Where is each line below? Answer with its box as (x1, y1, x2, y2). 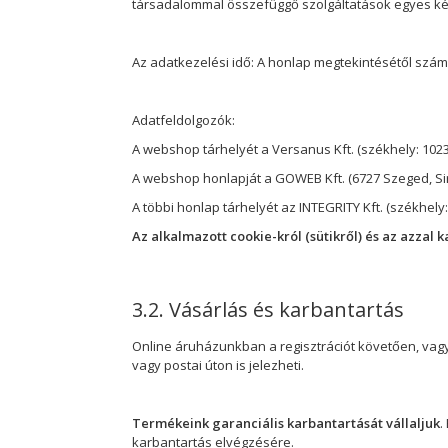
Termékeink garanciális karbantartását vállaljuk (132, 413, 440, 432)
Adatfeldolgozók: (132, 110, 235, 129)
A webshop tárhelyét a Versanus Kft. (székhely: (132, 139, 422, 158)
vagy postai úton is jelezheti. (132, 355, 304, 374)
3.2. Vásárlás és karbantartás (132, 295, 404, 323)
